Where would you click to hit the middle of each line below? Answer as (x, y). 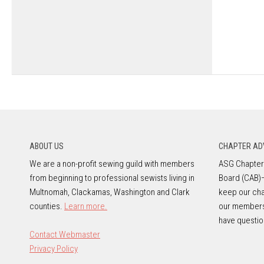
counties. (47, 206)
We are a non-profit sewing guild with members (112, 164)
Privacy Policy (54, 248)
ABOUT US (47, 146)
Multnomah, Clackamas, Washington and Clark (110, 192)
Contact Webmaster (65, 234)
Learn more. (86, 206)
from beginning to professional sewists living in (112, 178)
